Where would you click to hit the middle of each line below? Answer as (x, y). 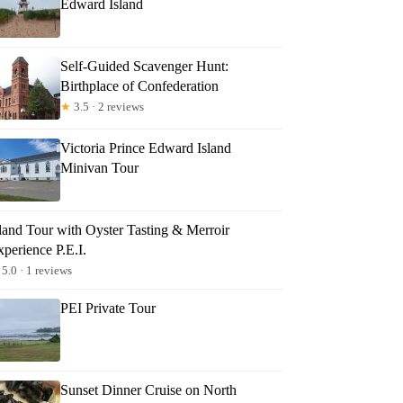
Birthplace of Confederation (140, 85)
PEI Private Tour (108, 308)
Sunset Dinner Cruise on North (149, 390)
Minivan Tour (100, 167)
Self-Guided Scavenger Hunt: (145, 66)
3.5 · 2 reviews (108, 106)
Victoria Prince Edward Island (146, 148)
